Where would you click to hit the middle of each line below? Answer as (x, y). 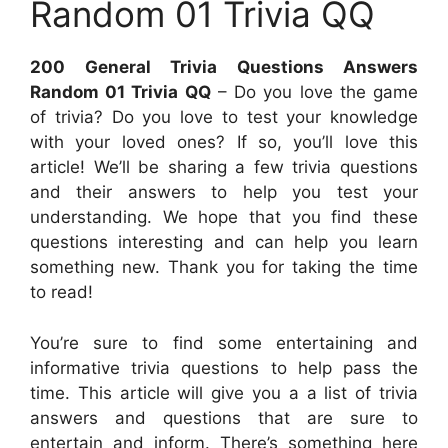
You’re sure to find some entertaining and (224, 342)
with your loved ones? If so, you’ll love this (224, 142)
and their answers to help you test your (224, 192)
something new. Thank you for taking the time (224, 267)
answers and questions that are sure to (224, 417)
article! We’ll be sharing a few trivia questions (224, 167)
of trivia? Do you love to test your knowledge (224, 117)
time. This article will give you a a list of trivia (224, 392)
